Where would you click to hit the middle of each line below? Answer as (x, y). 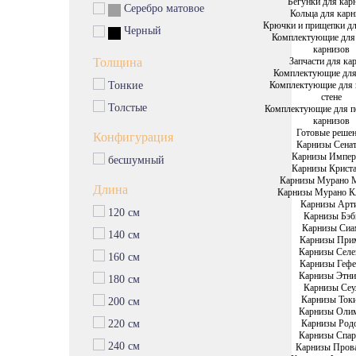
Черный (142, 31)
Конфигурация (133, 137)
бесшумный (135, 161)
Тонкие (124, 86)
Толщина (118, 63)
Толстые (126, 108)
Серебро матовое (164, 8)
